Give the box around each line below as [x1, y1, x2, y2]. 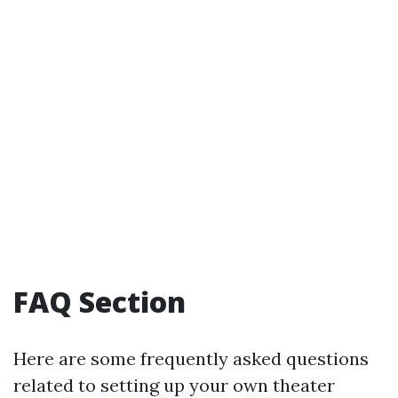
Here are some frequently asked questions [13, 347, 369, 370]
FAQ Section [13, 283, 186, 321]
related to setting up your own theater [13, 374, 335, 396]
